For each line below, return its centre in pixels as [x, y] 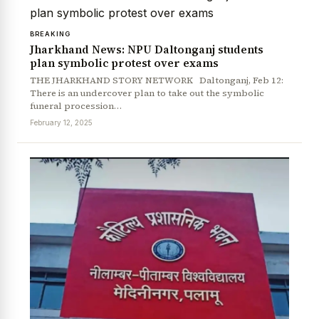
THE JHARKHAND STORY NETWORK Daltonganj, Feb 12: [157, 80]
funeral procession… [76, 106]
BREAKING [50, 34]
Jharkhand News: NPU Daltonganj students [147, 50]
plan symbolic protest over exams [124, 63]
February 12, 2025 [61, 123]
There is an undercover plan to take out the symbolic [147, 93]
